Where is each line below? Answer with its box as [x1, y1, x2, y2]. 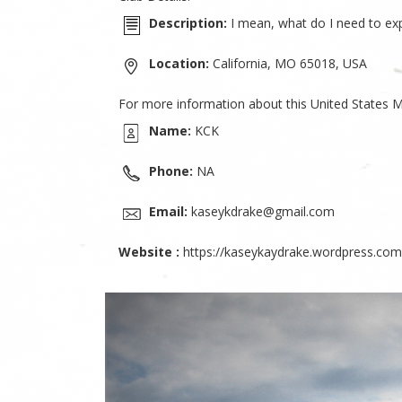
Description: [149, 13, 227, 31]
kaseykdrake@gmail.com [188, 202, 335, 220]
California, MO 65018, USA [209, 54, 367, 72]
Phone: [149, 162, 193, 179]
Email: [149, 202, 188, 220]
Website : [118, 242, 179, 260]
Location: [149, 54, 209, 72]
